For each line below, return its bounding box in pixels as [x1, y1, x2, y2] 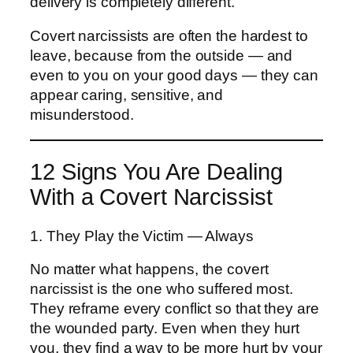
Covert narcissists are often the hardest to [30, 28, 308, 45]
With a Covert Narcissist [30, 184, 273, 210]
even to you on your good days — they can [30, 67, 318, 84]
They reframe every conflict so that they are [30, 299, 319, 317]
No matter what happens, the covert [30, 260, 269, 277]
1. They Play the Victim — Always [30, 228, 254, 245]
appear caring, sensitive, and [30, 87, 224, 104]
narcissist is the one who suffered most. [30, 280, 293, 297]
